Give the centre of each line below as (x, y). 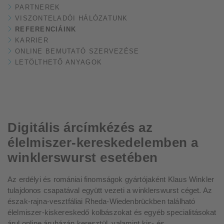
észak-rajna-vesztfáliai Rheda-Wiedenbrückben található (101, 201)
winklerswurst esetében (83, 158)
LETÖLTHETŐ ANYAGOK (59, 62)
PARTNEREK (38, 7)
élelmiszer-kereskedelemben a (103, 143)
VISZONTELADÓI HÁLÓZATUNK (71, 18)
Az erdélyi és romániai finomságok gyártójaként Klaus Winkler (111, 179)
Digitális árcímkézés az (80, 128)
